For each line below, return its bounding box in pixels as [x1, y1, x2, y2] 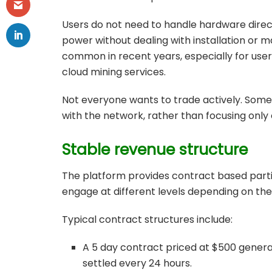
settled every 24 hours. [83, 256, 192, 270]
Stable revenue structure [62, 139, 248, 161]
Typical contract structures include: [62, 212, 233, 226]
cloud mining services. [62, 65, 166, 80]
